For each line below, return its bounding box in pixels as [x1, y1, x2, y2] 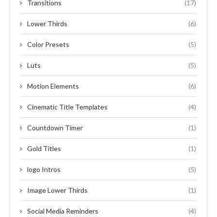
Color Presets [27, 40, 69, 48]
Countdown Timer [27, 123, 83, 132]
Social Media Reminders [27, 206, 98, 215]
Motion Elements [27, 81, 79, 90]
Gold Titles [27, 144, 61, 153]
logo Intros [27, 165, 61, 173]
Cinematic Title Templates [27, 102, 108, 111]
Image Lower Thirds [27, 186, 88, 194]
